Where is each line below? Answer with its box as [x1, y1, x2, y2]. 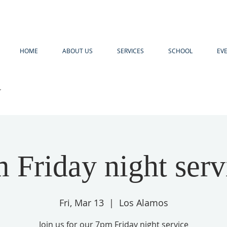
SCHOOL [168, 47, 193, 55]
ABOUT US [62, 47, 93, 55]
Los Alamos [119, 197, 168, 209]
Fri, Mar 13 [59, 197, 104, 209]
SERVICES [117, 47, 144, 55]
